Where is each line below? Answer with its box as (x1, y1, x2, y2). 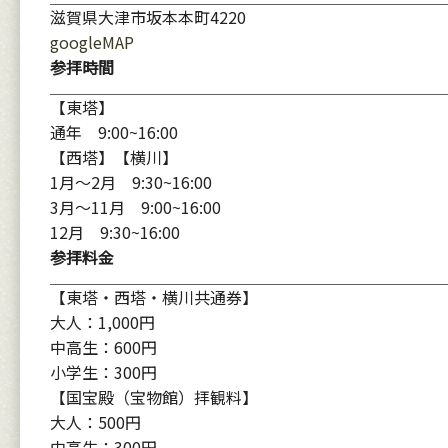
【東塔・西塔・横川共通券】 (50, 285, 258, 309)
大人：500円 (50, 410, 141, 434)
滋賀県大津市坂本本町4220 (50, 5, 246, 29)
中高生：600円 (50, 335, 157, 359)
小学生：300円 (50, 360, 157, 384)
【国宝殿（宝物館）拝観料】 (50, 385, 258, 409)
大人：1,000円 (50, 310, 155, 334)
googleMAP (50, 30, 134, 54)
